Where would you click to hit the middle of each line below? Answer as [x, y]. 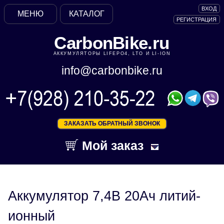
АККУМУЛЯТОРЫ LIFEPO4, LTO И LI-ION [112, 53]
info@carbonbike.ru [112, 71]
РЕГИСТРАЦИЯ [197, 19]
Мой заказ [111, 145]
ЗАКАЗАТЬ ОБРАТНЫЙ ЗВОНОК [112, 124]
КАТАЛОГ [86, 14]
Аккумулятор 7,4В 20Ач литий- [104, 196]
